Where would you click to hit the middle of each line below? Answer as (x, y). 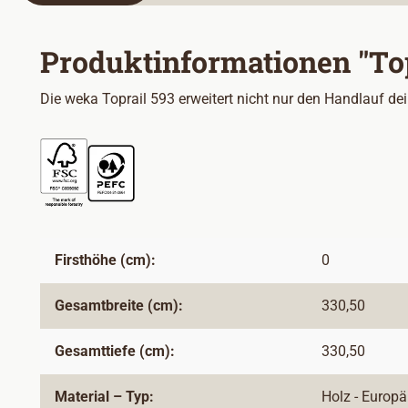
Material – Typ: (104, 397)
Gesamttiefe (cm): (115, 352)
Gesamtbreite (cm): (119, 306)
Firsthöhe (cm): (105, 260)
